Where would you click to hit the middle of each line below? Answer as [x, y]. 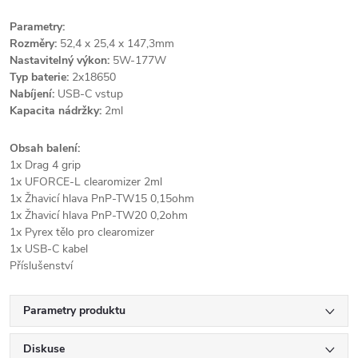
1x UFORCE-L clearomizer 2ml [86, 182]
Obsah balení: [45, 148]
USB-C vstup [92, 94]
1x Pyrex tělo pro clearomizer [82, 232]
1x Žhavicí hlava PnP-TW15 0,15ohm [102, 199]
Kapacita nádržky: [56, 111]
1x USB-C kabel [49, 249]
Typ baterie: [39, 77]
